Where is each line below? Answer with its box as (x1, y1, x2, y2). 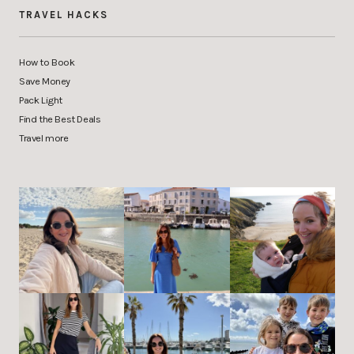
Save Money (19, 75, 70, 88)
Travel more (19, 132, 69, 145)
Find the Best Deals (19, 113, 101, 126)
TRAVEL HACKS (19, 9, 108, 21)
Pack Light (19, 94, 62, 107)
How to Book (19, 56, 75, 69)
